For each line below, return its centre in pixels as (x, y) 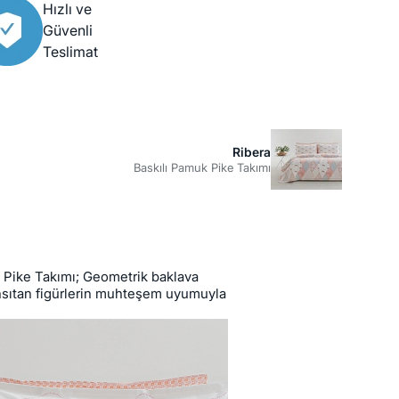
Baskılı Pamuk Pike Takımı (202, 168)
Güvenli (68, 31)
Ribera (252, 152)
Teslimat (70, 52)
